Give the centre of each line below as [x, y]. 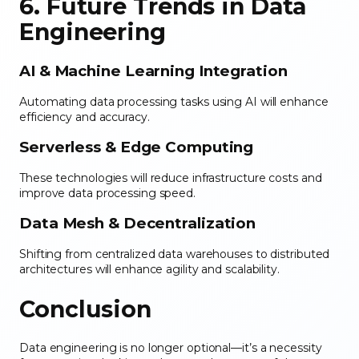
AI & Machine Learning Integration [155, 71]
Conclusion [89, 309]
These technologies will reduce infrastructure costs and [171, 177]
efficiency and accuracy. [86, 117]
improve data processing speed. [109, 193]
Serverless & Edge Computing [139, 147]
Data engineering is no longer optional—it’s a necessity [171, 348]
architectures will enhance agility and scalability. [151, 269]
